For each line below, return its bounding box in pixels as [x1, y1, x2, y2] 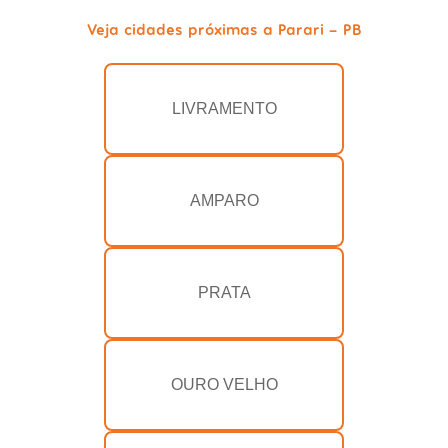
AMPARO [189, 192, 259, 210]
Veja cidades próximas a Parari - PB [87, 19, 361, 39]
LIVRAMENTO [171, 100, 277, 118]
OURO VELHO [170, 376, 278, 394]
